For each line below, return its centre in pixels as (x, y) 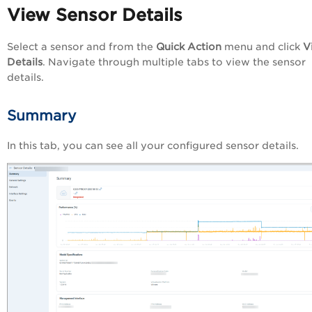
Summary (42, 116)
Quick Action (189, 47)
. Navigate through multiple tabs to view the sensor (174, 62)
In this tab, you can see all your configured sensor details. (153, 146)
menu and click (262, 47)
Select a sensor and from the (81, 47)
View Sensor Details (95, 15)
